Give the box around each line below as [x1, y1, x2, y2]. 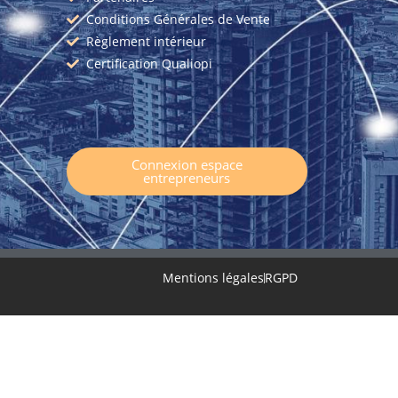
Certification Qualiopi [86, 55, 212, 73]
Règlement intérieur [86, 33, 206, 51]
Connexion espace [131, 155, 243, 174]
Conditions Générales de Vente [86, 11, 270, 28]
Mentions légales [163, 269, 264, 287]
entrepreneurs [143, 169, 231, 187]
